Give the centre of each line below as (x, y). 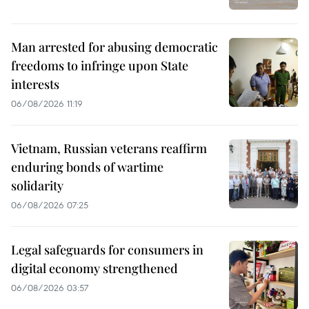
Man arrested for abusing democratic (114, 47)
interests (35, 84)
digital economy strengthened (94, 268)
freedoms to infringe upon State (100, 65)
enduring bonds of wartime (87, 167)
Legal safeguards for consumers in (107, 249)
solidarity (37, 185)
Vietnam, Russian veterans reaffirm (109, 148)
